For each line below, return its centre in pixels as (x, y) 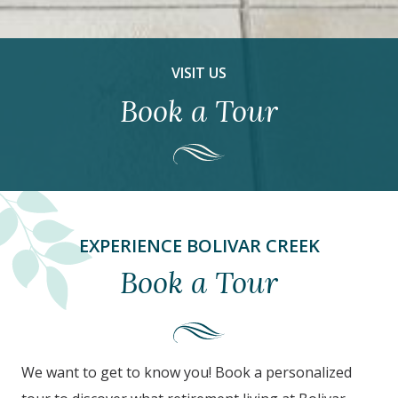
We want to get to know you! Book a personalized (187, 373)
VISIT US (199, 73)
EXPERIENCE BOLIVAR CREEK (199, 246)
